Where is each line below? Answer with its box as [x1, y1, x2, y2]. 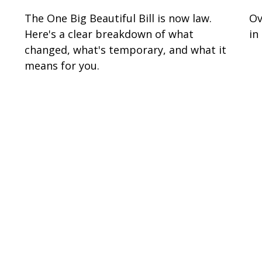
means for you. [25, 58, 100, 73]
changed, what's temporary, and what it [25, 42, 227, 57]
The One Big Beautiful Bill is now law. [25, 11, 212, 25]
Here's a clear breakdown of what [25, 26, 194, 41]
